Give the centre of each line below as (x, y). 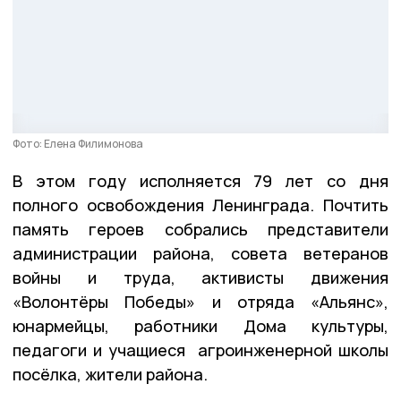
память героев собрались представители (200, 229)
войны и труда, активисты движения (200, 277)
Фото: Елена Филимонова (78, 143)
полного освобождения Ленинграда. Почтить (200, 205)
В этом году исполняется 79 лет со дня (200, 180)
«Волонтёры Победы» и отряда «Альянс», (200, 301)
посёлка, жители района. (110, 374)
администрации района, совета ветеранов (200, 253)
